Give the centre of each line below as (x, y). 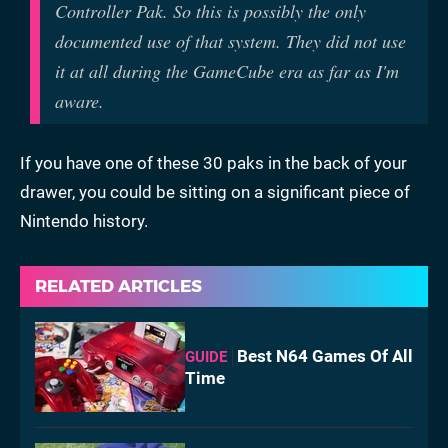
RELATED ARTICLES (118, 286)
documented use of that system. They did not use (230, 41)
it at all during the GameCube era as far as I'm (227, 71)
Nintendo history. (84, 221)
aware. (79, 101)
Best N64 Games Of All (325, 355)
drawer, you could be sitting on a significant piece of (215, 192)
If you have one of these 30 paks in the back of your (213, 163)
